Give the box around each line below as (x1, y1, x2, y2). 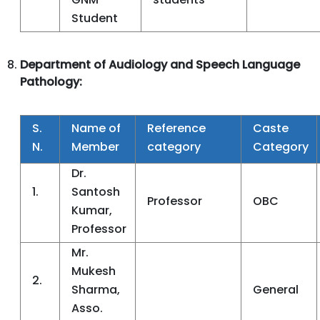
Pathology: (20, 74, 82, 90)
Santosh (71, 184, 120, 200)
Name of (71, 120, 121, 136)
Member (71, 139, 119, 155)
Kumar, (71, 202, 112, 219)
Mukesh (71, 263, 116, 279)
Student (71, 10, 118, 26)
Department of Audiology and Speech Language (20, 56, 300, 73)
